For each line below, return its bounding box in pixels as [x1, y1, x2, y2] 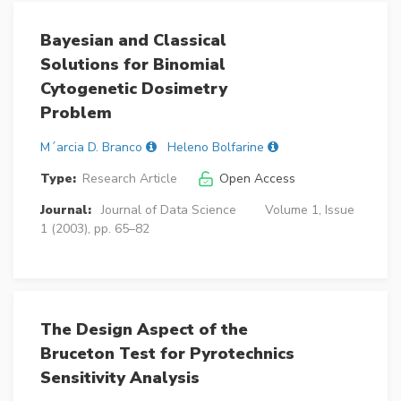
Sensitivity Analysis [40, 367, 200, 389]
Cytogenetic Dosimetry [40, 78, 227, 100]
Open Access [218, 170, 295, 188]
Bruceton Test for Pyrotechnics [40, 343, 294, 365]
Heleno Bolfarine [167, 139, 264, 157]
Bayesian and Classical [40, 30, 226, 52]
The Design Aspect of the [40, 319, 248, 341]
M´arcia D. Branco [40, 139, 142, 157]
